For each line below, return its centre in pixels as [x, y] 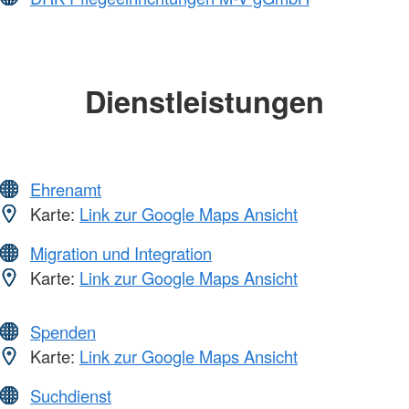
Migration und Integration [121, 253]
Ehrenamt [66, 189]
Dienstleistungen [204, 100]
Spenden [63, 332]
